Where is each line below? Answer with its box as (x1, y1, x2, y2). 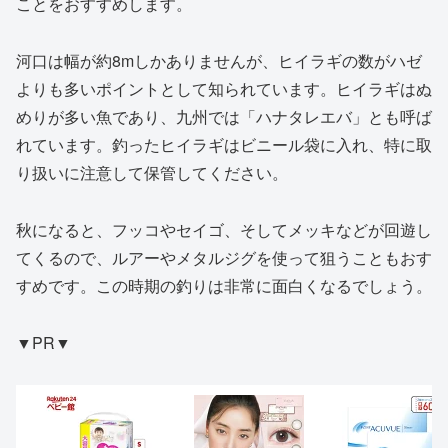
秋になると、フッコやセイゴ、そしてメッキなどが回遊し (16, 217, 432, 241)
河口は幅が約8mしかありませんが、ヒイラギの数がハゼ (16, 49, 422, 73)
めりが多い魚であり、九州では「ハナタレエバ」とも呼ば (16, 105, 432, 129)
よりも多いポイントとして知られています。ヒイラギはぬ (16, 77, 432, 101)
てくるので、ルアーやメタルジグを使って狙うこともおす (16, 245, 432, 269)
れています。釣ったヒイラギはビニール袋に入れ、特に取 (16, 133, 432, 157)
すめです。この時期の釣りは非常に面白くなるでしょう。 (16, 273, 432, 297)
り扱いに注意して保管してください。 (16, 161, 288, 185)
